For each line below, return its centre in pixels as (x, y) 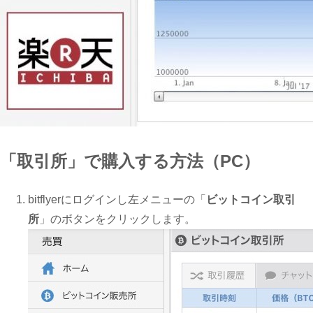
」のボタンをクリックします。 (117, 219)
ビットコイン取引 (251, 200)
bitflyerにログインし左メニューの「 (117, 200)
